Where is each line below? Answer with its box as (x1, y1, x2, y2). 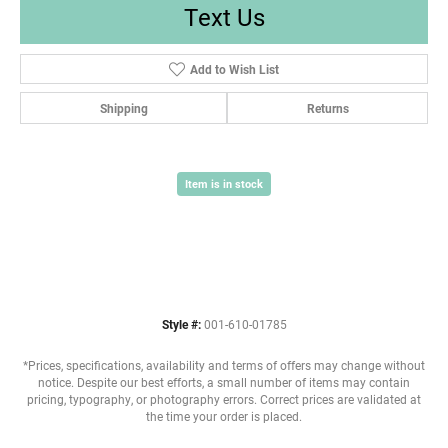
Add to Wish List (189, 60, 279, 77)
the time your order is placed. (146, 408, 302, 424)
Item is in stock (185, 175, 263, 191)
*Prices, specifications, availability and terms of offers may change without (23, 357, 425, 373)
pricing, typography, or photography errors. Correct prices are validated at (27, 391, 421, 407)
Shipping (99, 99, 148, 116)
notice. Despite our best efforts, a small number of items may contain (38, 374, 410, 390)
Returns (306, 99, 349, 116)
